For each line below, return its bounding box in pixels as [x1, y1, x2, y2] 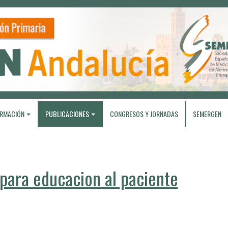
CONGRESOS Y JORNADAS [109, 108, 178, 120]
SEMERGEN [192, 108, 221, 120]
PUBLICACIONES [45, 108, 89, 120]
